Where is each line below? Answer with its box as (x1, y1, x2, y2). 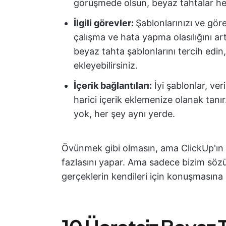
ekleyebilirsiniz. (74, 60, 138, 71)
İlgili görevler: (74, 18, 136, 28)
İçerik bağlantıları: (74, 80, 152, 91)
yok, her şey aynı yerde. (74, 108, 175, 119)
